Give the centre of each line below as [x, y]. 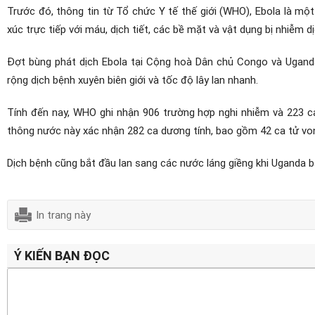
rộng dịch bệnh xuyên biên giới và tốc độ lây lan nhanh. [133, 79]
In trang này [63, 214]
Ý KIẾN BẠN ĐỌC [62, 255]
